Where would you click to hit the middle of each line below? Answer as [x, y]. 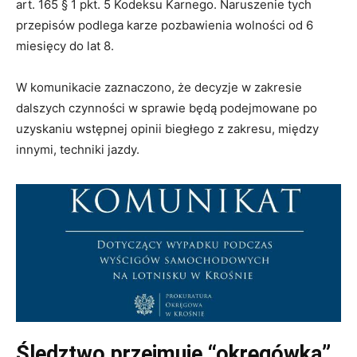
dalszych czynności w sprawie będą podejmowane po [167, 108]
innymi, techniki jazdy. [78, 150]
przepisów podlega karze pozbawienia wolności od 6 [165, 25]
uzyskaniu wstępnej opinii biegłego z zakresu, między [167, 129]
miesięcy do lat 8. [68, 46]
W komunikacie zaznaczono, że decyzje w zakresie [159, 88]
